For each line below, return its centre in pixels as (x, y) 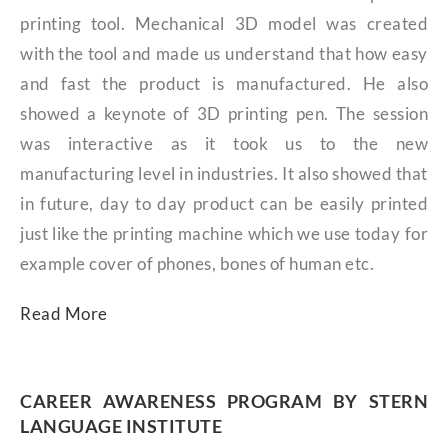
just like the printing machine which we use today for (224, 234)
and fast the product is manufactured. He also (224, 84)
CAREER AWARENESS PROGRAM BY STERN (224, 401)
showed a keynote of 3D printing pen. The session (224, 114)
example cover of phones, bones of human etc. (197, 264)
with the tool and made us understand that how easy (224, 54)
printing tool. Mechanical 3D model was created (224, 24)
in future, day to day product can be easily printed (224, 204)
